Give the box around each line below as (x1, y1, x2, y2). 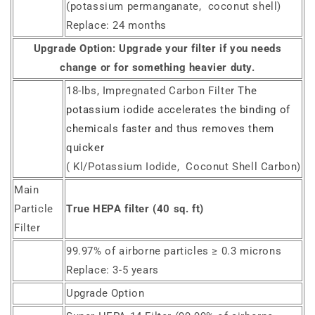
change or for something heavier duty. (60, 61, 255, 75)
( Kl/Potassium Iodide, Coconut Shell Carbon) (66, 160, 301, 174)
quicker (66, 141, 105, 155)
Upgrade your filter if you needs (119, 42, 282, 56)
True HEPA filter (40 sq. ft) (66, 202, 204, 216)
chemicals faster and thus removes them (66, 122, 274, 136)
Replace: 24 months (66, 19, 167, 32)
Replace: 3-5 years (66, 264, 159, 277)
